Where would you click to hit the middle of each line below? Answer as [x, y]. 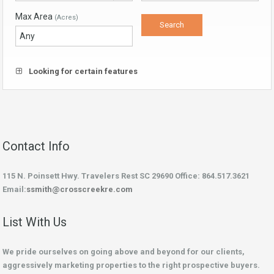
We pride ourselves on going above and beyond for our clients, [124, 252]
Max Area [35, 17]
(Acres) [66, 17]
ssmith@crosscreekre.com [80, 189]
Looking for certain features [82, 71]
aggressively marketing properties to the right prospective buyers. [131, 265]
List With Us [35, 222]
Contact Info [36, 146]
